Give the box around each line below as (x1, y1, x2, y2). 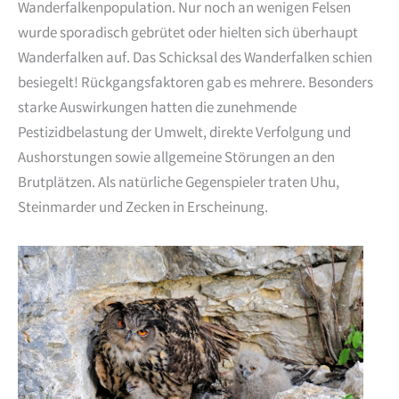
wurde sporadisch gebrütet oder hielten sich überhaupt (18, 23, 358, 46)
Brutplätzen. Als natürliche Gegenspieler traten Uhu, (18, 173, 339, 196)
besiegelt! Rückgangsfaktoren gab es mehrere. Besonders (18, 73, 373, 96)
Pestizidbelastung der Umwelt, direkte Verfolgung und (18, 123, 351, 146)
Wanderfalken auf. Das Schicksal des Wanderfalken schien (18, 48, 372, 71)
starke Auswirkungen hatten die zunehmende (18, 98, 297, 121)
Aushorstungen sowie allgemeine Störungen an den (18, 148, 335, 171)
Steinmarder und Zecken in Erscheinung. (18, 198, 268, 221)
